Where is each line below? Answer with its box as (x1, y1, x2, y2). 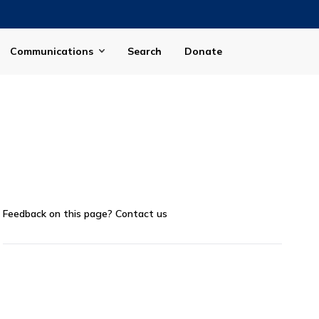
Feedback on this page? (3, 206, 115, 220)
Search (127, 45, 162, 58)
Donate (184, 45, 222, 58)
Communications (10, 45, 93, 58)
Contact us (115, 206, 167, 220)
